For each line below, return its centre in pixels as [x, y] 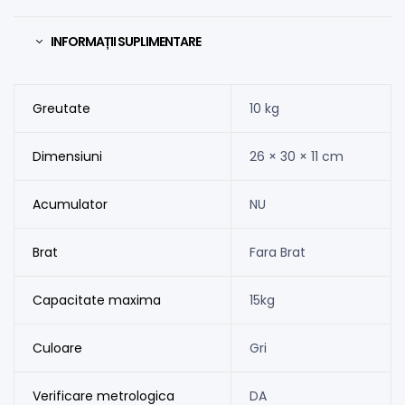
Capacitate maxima [96, 300]
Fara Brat [277, 252]
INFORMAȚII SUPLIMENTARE [126, 41]
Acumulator [70, 204]
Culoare [57, 348]
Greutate [61, 108]
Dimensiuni [67, 156]
